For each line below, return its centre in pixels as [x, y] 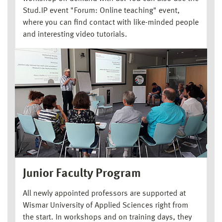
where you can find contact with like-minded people [111, 23]
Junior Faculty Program [82, 174]
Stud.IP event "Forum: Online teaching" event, [101, 11]
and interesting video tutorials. [75, 35]
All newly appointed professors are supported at [104, 194]
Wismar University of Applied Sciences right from [106, 205]
